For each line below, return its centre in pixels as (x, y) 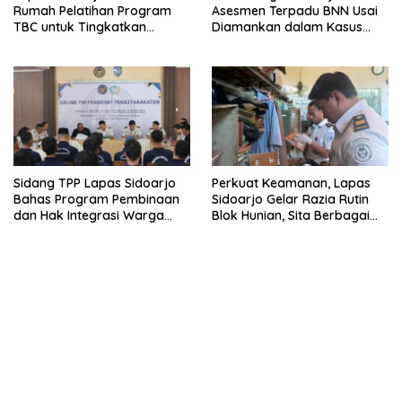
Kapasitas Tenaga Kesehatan (101, 43)
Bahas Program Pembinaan (96, 199)
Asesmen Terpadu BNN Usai (295, 10)
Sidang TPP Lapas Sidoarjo (95, 183)
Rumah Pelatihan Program (92, 10)
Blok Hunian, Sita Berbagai (291, 215)
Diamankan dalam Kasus (287, 26)
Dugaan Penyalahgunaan (288, 43)
